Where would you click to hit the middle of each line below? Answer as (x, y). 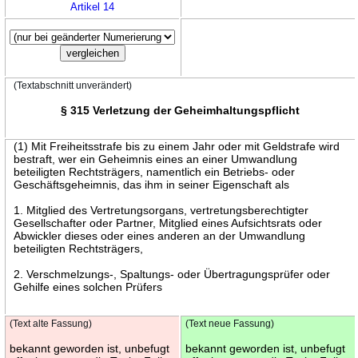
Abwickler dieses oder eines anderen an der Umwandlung (160, 235)
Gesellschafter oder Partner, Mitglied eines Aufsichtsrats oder (168, 223)
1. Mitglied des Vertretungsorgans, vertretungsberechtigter (161, 210)
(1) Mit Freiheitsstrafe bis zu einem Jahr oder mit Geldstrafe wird (177, 146)
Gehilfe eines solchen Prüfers (88, 286)
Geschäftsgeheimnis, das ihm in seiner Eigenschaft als (152, 184)
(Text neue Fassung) (230, 323)
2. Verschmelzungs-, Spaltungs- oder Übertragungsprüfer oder (172, 274)
